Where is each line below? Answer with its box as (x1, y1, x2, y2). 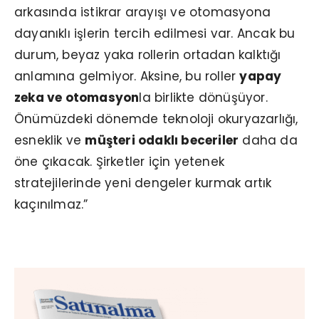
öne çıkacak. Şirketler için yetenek (14, 152, 224, 170)
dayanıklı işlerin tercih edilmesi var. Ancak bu (14, 24, 296, 42)
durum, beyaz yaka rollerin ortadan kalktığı (14, 46, 281, 63)
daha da (239, 131, 298, 149)
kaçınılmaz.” (14, 195, 88, 213)
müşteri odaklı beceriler (85, 131, 239, 149)
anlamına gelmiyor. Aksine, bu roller (14, 67, 240, 85)
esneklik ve (14, 131, 85, 149)
